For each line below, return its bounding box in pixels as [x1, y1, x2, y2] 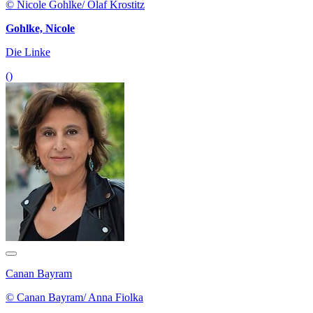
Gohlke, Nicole [6, 22, 75, 35]
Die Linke [6, 46, 50, 59]
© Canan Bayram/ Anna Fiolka [6, 291, 143, 304]
